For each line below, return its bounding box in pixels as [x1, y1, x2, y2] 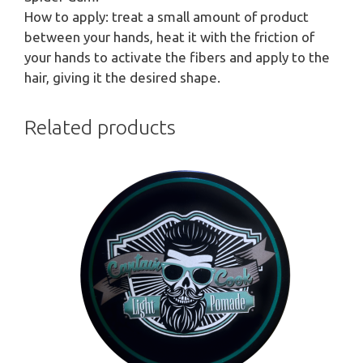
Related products [24, 115, 176, 139]
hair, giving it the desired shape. [24, 69, 220, 85]
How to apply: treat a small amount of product [24, 8, 309, 24]
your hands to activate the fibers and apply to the [24, 49, 330, 65]
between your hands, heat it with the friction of [24, 28, 314, 45]
